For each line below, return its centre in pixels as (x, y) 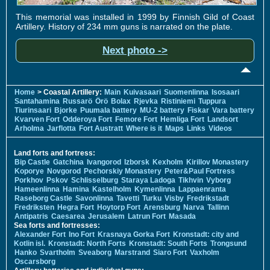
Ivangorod (104, 162)
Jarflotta (61, 128)
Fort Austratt (101, 128)
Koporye (29, 171)
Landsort (223, 119)
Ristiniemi (178, 101)
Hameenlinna (37, 189)
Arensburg (162, 207)
